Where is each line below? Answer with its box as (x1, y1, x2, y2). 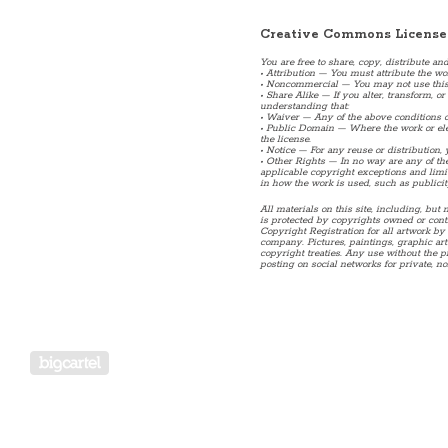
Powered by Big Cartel (109, 349, 212, 363)
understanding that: (260, 100, 349, 113)
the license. (260, 133, 311, 146)
